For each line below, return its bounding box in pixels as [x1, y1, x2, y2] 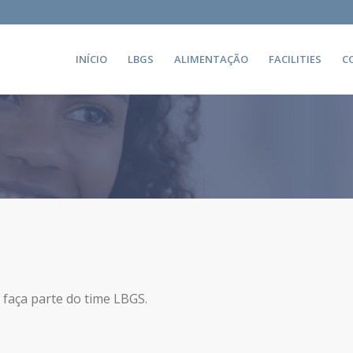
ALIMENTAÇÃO [174, 52, 248, 66]
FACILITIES [269, 52, 321, 66]
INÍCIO [76, 52, 107, 66]
